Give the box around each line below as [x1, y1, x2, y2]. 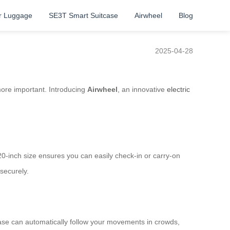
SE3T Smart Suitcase [49, 11, 118, 20]
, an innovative [118, 85, 167, 94]
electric [167, 85, 190, 94]
